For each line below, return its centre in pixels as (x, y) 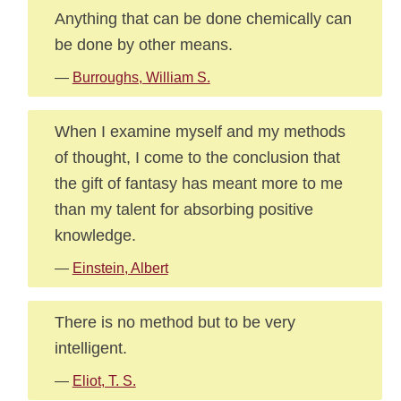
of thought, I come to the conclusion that (197, 157)
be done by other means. (143, 44)
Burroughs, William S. (141, 77)
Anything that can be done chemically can (203, 18)
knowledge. (95, 235)
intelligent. (90, 348)
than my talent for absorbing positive (183, 209)
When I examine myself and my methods (200, 131)
